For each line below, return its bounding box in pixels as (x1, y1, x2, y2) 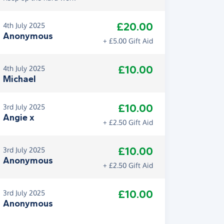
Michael (3, 73, 36, 84)
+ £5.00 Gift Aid (103, 36, 153, 45)
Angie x (3, 112, 34, 123)
